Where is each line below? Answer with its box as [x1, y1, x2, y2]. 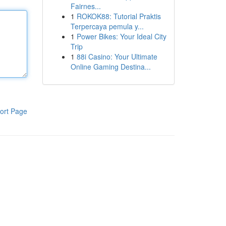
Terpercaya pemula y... [70, 21, 144, 31]
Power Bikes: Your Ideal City [76, 31, 166, 41]
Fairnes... [70, 1, 101, 11]
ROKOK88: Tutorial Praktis [76, 11, 161, 21]
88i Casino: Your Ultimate [76, 51, 157, 62]
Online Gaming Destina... [70, 62, 151, 72]
